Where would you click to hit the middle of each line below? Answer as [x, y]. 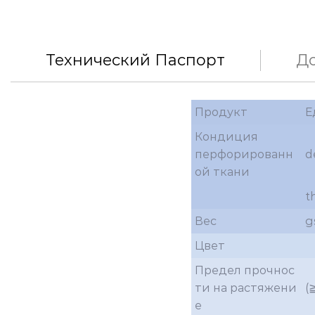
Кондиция [226, 136]
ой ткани [222, 172]
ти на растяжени [246, 288]
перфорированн [244, 154]
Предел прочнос [245, 270]
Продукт [221, 112]
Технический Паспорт [135, 60]
